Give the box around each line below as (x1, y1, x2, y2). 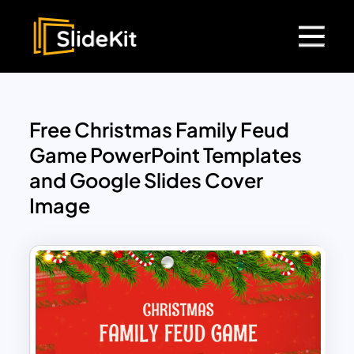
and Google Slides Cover (29, 168, 264, 194)
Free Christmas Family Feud (29, 117, 290, 143)
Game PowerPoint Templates (29, 142, 303, 168)
